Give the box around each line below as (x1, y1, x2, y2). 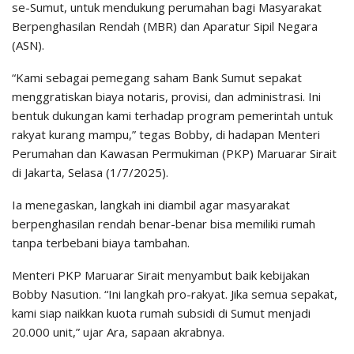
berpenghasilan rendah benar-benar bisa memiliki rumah (12, 215, 315, 232)
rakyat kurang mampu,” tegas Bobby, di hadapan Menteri (12, 126, 320, 142)
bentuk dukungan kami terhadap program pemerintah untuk (12, 107, 333, 123)
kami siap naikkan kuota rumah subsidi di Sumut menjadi (12, 304, 311, 321)
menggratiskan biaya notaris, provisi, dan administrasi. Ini (12, 88, 321, 104)
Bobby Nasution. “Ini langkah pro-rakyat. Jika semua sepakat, (12, 285, 337, 302)
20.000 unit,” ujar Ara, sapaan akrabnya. (12, 323, 224, 340)
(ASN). (12, 36, 44, 53)
